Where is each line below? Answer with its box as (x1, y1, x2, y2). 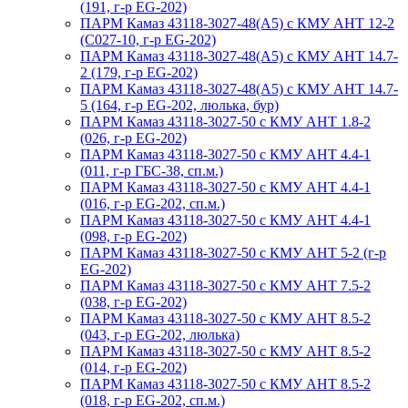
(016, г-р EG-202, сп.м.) (80, 195, 225, 211)
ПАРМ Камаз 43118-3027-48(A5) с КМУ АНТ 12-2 (80, 15, 394, 31)
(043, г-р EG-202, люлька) (80, 326, 240, 342)
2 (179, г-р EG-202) (80, 64, 198, 80)
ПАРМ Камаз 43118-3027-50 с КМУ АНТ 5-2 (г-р (80, 244, 386, 260)
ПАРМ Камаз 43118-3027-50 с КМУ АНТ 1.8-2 (80, 113, 371, 129)
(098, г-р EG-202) (80, 228, 187, 244)
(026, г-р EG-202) (80, 129, 187, 146)
